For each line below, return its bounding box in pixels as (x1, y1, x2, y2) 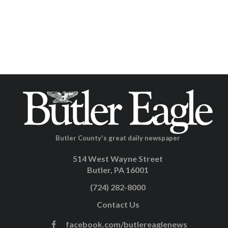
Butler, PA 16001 (87, 165, 149, 175)
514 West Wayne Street (73, 154, 163, 164)
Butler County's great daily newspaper (55, 134, 180, 142)
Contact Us (96, 199, 139, 210)
